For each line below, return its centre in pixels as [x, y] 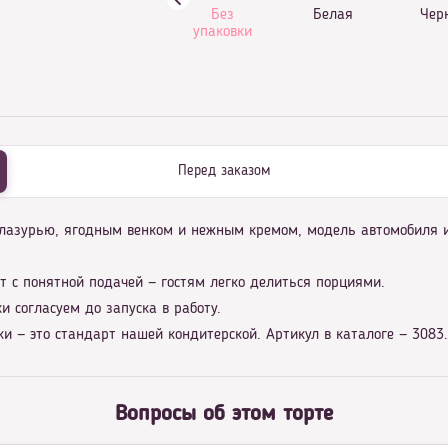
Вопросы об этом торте [224, 414]
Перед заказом [224, 171]
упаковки [223, 32]
